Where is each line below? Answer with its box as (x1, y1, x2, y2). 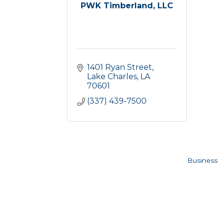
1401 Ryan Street (87, 63, 152, 72)
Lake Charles (87, 72, 137, 81)
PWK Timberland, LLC (81, 1, 173, 10)
